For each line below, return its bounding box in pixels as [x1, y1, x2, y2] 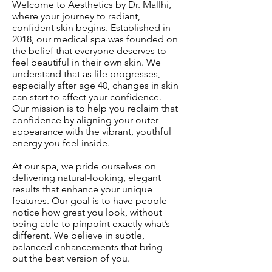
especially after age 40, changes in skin [12, 79, 178, 91]
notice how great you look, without [12, 206, 162, 218]
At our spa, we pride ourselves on [12, 160, 156, 172]
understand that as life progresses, [12, 67, 160, 80]
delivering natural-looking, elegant [12, 171, 161, 183]
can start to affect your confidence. [12, 90, 161, 103]
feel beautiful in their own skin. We [12, 56, 161, 68]
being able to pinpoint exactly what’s [12, 217, 170, 229]
